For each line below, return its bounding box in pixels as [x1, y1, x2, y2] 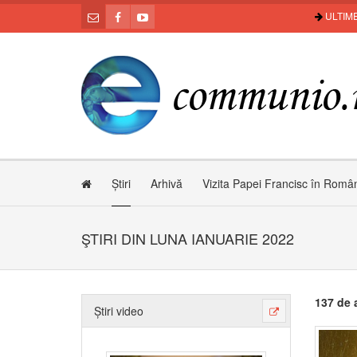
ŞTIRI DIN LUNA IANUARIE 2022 [81, 228, 294, 249]
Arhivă [151, 175, 182, 191]
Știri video [94, 303, 143, 319]
